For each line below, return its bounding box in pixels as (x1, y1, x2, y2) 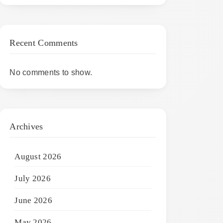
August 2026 (14, 151, 62, 161)
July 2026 (14, 173, 51, 183)
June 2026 (14, 195, 52, 205)
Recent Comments (9, 37, 78, 48)
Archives (9, 121, 43, 131)
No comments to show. (9, 68, 93, 77)
